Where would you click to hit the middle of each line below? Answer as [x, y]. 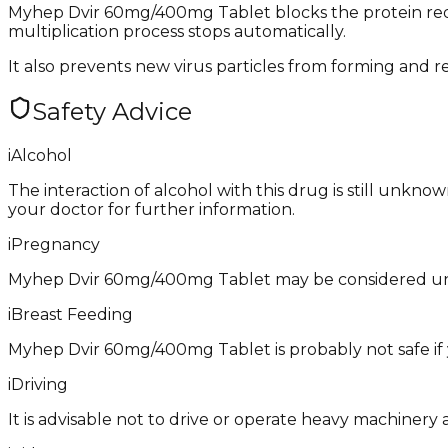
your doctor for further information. [151, 209]
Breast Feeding [72, 314]
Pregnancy [55, 244]
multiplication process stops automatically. [177, 31]
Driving [39, 384]
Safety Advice [112, 111]
